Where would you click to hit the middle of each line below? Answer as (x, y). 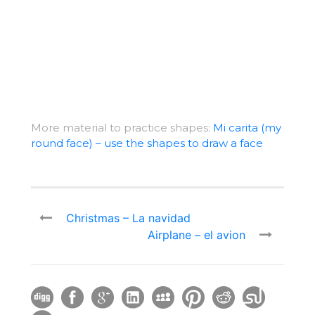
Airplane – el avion (197, 235)
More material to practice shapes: (122, 128)
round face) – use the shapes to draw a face (147, 143)
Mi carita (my (247, 128)
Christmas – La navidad (128, 218)
